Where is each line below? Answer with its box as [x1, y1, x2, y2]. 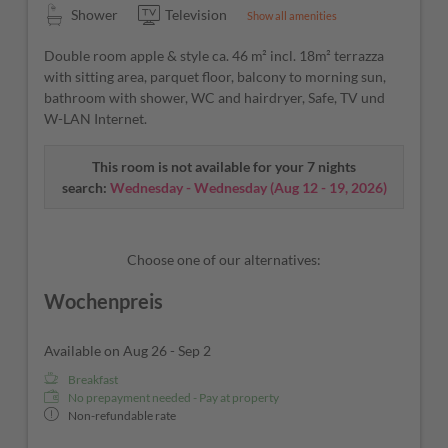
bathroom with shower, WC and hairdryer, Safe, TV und [44, 89, 385, 107]
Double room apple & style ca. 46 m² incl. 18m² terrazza [44, 47, 384, 65]
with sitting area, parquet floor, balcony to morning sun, [44, 68, 386, 86]
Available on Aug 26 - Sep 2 [44, 342, 211, 360]
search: [61, 179, 107, 197]
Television [165, 6, 227, 24]
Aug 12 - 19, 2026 [273, 179, 383, 197]
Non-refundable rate [68, 408, 176, 424]
